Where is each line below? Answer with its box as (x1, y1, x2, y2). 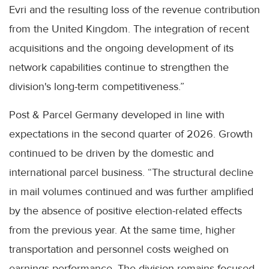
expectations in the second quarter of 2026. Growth (9, 127, 253, 141)
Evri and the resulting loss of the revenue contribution (9, 3, 260, 17)
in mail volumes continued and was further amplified (9, 185, 253, 199)
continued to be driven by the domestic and (9, 147, 214, 160)
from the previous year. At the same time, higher (9, 223, 235, 237)
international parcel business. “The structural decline (9, 166, 253, 180)
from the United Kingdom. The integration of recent (9, 22, 249, 36)
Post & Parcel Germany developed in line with (9, 108, 225, 122)
